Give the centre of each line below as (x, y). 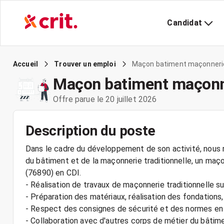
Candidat (185, 23)
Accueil (26, 64)
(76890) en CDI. (53, 173)
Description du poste (90, 131)
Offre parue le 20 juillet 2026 (105, 99)
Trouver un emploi (85, 64)
